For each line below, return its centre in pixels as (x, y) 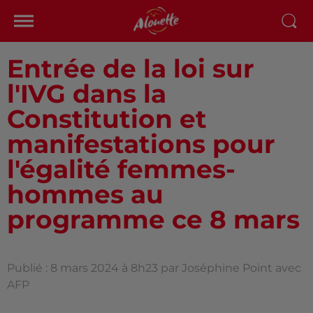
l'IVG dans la (87, 94)
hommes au (85, 194)
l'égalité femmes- (121, 169)
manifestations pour (141, 144)
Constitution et (107, 119)
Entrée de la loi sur (131, 68)
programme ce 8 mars (153, 219)
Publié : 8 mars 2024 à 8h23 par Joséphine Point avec (154, 268)
